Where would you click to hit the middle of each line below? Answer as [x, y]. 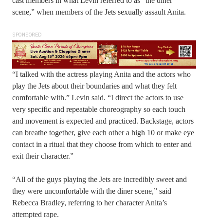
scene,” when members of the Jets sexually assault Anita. [99, 12]
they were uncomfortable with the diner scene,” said [92, 191]
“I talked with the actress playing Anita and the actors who [101, 74]
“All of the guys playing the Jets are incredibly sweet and [100, 180]
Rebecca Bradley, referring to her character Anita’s [90, 203]
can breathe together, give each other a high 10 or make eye [103, 133]
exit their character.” [43, 156]
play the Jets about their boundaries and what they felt [94, 86]
